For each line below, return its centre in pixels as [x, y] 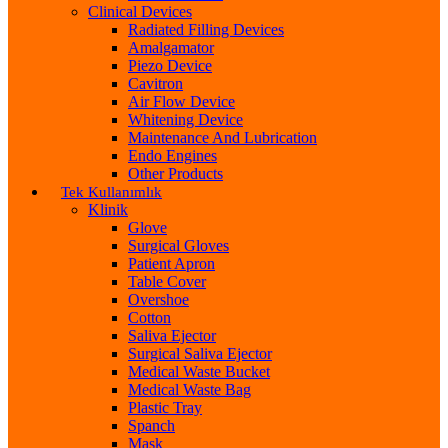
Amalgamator [171, 47]
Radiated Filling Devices [206, 29]
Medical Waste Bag [189, 389]
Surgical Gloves [178, 245]
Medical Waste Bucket [199, 371]
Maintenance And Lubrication [222, 137]
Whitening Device [185, 119]
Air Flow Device [181, 101]
